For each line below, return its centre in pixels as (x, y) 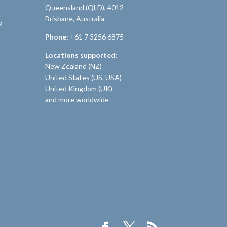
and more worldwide (77, 99)
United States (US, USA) (84, 77)
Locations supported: (82, 55)
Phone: (57, 36)
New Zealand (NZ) (74, 66)
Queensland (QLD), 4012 (85, 7)
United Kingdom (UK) (79, 88)
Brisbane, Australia (75, 18)
